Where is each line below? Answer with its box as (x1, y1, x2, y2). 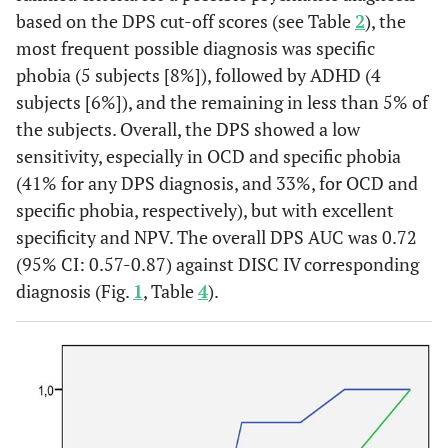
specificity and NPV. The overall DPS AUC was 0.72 (16, 225, 417, 249)
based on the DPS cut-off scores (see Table (16, 9, 355, 33)
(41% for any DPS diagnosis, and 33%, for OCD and (16, 171, 418, 195)
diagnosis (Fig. (16, 279, 133, 303)
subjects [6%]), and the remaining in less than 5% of (16, 90, 428, 114)
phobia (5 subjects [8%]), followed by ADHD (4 (16, 63, 381, 87)
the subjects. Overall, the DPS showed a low (16, 117, 360, 141)
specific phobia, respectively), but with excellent (16, 198, 394, 222)
